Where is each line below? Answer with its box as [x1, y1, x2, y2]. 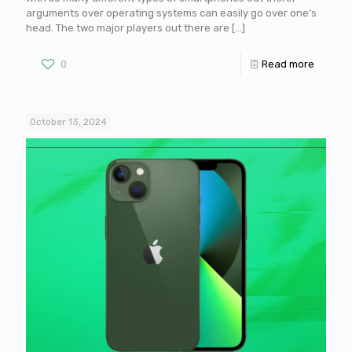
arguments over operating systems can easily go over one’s [26, 7, 317, 20]
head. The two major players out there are [26, 22, 229, 35]
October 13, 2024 [30, 116, 107, 128]
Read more [262, 58, 314, 71]
